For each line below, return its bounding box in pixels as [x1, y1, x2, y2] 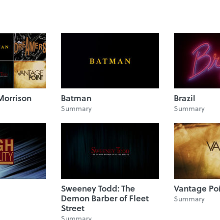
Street [61, 202, 84, 214]
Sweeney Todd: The [61, 182, 135, 194]
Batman [61, 92, 91, 104]
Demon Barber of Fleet [61, 192, 149, 204]
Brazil [174, 92, 195, 104]
